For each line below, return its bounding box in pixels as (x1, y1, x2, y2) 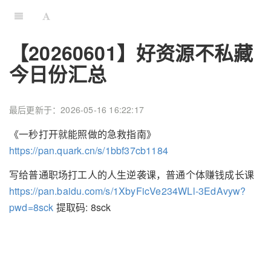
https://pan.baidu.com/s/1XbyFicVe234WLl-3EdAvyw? (9, 184, 246, 198)
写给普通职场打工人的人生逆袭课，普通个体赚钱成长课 (9, 168, 254, 182)
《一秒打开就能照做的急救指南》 (9, 126, 156, 141)
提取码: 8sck (53, 200, 111, 215)
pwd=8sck (9, 200, 54, 215)
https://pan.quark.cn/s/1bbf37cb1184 (9, 143, 168, 157)
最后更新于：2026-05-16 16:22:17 (9, 103, 144, 116)
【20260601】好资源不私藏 (9, 39, 253, 67)
